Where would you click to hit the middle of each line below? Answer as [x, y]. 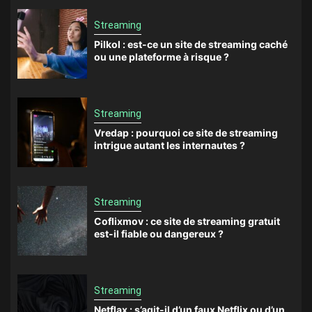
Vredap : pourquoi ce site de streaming [186, 133]
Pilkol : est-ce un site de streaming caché [191, 45]
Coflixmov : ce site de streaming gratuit [187, 221]
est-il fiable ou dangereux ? [159, 234]
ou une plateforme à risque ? [162, 57]
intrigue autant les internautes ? [170, 146]
